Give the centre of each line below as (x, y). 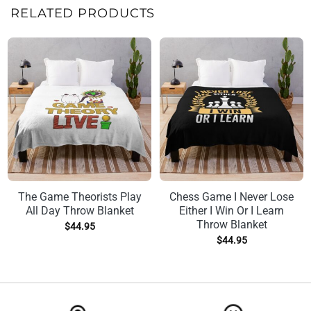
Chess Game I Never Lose (232, 196)
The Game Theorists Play (79, 196)
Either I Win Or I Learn (232, 210)
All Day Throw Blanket (79, 210)
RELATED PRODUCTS (83, 14)
